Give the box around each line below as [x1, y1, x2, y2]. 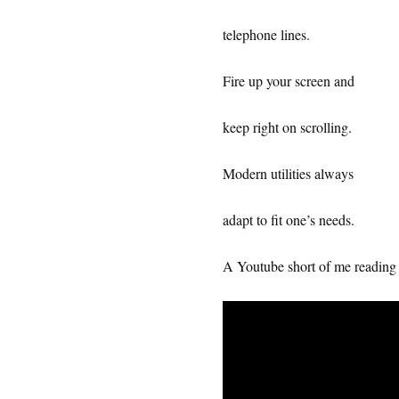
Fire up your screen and [222, 70, 359, 90]
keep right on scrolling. [222, 117, 352, 136]
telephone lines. [222, 24, 310, 44]
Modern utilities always [222, 163, 358, 183]
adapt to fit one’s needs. [222, 209, 359, 229]
